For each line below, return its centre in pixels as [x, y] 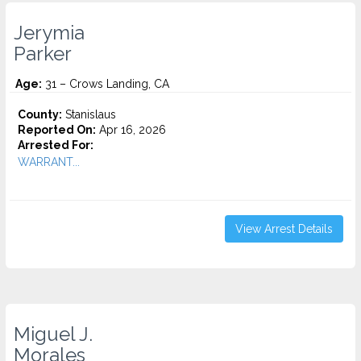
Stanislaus [89, 114]
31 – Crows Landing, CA [106, 84]
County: [40, 114]
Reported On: [57, 130]
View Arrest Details [284, 229]
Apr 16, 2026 [131, 130]
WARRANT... [49, 162]
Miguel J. [53, 334]
